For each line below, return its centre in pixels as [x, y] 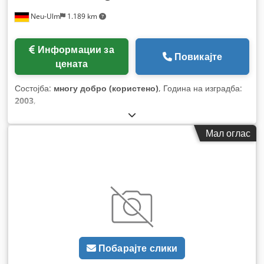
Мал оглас [228, 133]
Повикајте [198, 56]
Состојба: [34, 88]
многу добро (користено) [106, 88]
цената [72, 63]
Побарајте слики [138, 248]
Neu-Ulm [44, 16]
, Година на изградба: [200, 88]
